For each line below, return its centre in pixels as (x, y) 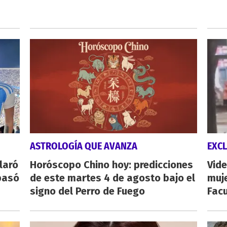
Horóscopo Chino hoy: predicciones (111, 165)
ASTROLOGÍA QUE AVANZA (83, 146)
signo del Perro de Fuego (87, 191)
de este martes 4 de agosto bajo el (112, 178)
